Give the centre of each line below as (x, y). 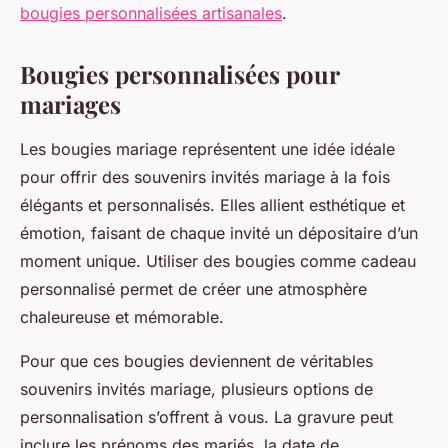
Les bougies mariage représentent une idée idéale (207, 149)
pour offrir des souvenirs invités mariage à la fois (205, 177)
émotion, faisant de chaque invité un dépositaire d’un (219, 233)
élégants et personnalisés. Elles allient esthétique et (212, 205)
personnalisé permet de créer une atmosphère (193, 289)
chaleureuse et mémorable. (122, 317)
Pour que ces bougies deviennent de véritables (196, 361)
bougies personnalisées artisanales (151, 13)
